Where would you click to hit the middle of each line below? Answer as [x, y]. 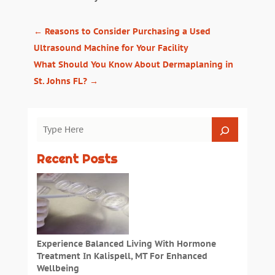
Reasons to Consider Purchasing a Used [127, 32]
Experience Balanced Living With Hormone [126, 244]
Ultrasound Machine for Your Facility [111, 48]
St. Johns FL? [60, 81]
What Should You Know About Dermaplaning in [133, 65]
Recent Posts [77, 159]
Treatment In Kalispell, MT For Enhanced [122, 256]
